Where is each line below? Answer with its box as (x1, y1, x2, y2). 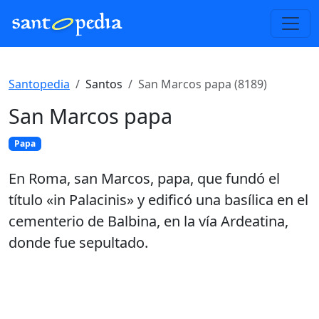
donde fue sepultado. (9, 233, 148, 253)
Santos (85, 76, 122, 92)
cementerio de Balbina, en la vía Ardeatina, (9, 211, 288, 231)
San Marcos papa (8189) (138, 76, 267, 92)
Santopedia (9, 76, 70, 92)
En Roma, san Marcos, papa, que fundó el (9, 169, 280, 189)
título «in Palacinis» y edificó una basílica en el (9, 190, 308, 210)
